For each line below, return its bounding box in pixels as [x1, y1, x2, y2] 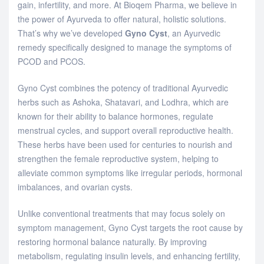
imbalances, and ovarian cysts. [18, 180, 133, 193]
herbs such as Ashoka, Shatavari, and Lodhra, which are [18, 95, 229, 108]
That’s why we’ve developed [18, 27, 125, 39]
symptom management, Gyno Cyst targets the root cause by [18, 221, 243, 233]
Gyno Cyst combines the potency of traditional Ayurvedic [18, 81, 228, 94]
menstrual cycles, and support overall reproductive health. [18, 124, 233, 136]
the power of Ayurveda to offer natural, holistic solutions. [18, 12, 226, 25]
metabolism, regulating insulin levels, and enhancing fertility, [18, 249, 240, 262]
